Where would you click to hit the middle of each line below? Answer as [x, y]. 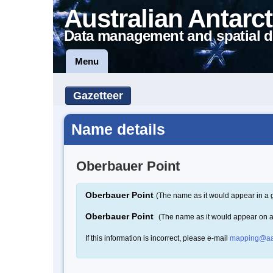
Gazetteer [98, 96]
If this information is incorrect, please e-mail [158, 238]
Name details [118, 129]
